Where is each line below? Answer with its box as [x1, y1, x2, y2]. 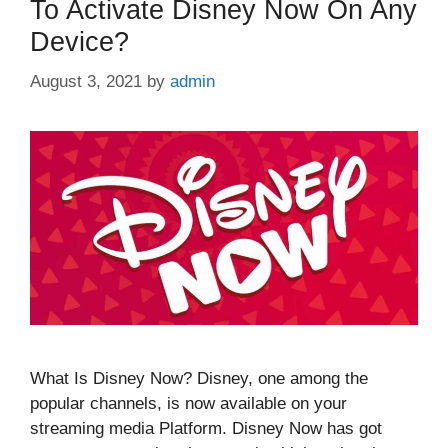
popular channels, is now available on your [30, 393, 347, 413]
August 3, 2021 [30, 71, 142, 91]
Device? [30, 27, 129, 57]
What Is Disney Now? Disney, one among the [30, 368, 368, 388]
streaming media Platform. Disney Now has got [30, 418, 382, 438]
